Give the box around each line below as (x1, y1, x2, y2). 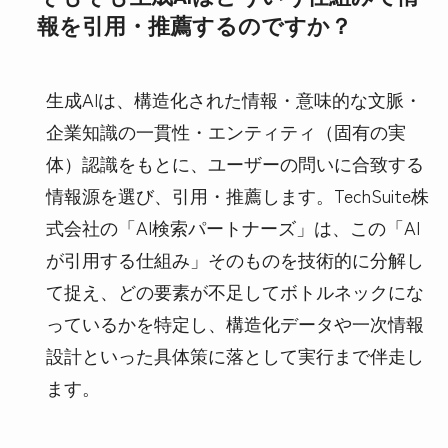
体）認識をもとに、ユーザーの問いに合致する (45, 149, 424, 176)
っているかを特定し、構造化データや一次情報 (45, 309, 424, 336)
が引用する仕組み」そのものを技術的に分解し (45, 245, 424, 272)
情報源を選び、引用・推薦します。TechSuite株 (45, 181, 429, 208)
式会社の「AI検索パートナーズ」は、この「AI (45, 213, 420, 240)
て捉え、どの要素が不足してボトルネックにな (45, 277, 424, 304)
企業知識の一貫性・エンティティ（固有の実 (45, 117, 406, 144)
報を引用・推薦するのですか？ (36, 8, 352, 40)
